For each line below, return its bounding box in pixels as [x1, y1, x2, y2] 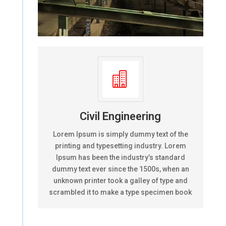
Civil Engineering [80, 109, 161, 123]
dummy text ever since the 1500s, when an [51, 164, 189, 173]
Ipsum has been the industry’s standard [55, 153, 185, 161]
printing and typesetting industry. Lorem [54, 141, 186, 150]
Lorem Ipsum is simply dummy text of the [52, 130, 188, 138]
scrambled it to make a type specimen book [49, 188, 192, 196]
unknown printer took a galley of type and [53, 176, 188, 185]
